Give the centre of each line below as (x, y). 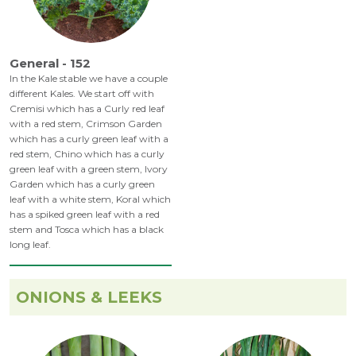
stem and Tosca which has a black (87, 230)
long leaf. (30, 245)
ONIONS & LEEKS (89, 298)
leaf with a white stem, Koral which (90, 199)
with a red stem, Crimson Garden (86, 124)
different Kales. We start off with (82, 94)
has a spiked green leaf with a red (85, 215)
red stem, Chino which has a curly (87, 154)
